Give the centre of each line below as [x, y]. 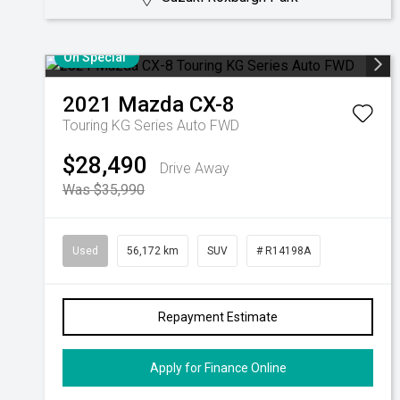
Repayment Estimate [218, 317]
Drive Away [195, 168]
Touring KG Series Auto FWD [151, 125]
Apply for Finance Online [218, 368]
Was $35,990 [104, 190]
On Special [95, 57]
